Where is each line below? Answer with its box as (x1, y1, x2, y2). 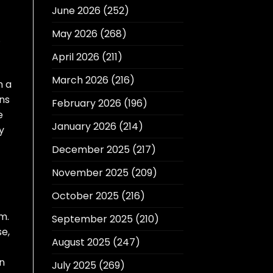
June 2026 (51, 4, 101, 18)
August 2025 (51, 235, 110, 250)
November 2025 (51, 166, 129, 180)
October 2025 (51, 189, 119, 204)
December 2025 (51, 143, 130, 157)
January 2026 (51, 119, 116, 134)
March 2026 (51, 73, 108, 88)
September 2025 (51, 212, 133, 227)
